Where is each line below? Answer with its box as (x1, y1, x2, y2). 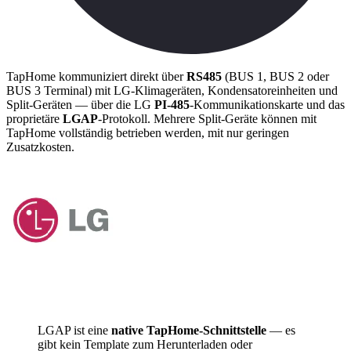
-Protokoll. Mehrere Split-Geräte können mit (98, 112, 317, 126)
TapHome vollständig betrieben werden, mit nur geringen (6, 126, 289, 140)
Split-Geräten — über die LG (6, 98, 154, 112)
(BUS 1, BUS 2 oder (222, 70, 329, 84)
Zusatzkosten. (6, 140, 74, 154)
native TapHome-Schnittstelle (111, 324, 266, 338)
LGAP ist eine (38, 324, 111, 338)
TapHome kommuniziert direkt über (6, 70, 186, 84)
